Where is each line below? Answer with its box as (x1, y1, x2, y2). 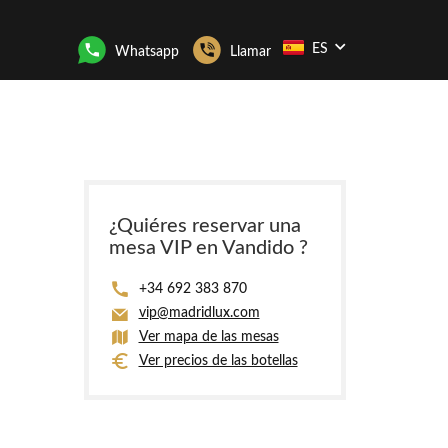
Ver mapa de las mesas (138, 330, 279, 344)
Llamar (230, 44, 271, 59)
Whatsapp (115, 44, 179, 59)
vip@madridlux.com (138, 306, 260, 320)
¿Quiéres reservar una (108, 216, 301, 236)
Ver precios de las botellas (138, 354, 298, 368)
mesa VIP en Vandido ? (108, 238, 308, 258)
